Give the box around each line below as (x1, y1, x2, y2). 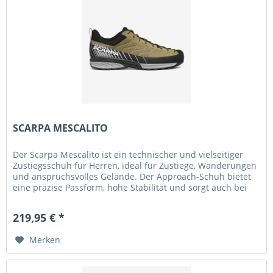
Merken (29, 234, 61, 246)
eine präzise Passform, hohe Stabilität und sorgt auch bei (13, 182, 247, 194)
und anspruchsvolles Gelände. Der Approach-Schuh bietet (13, 171, 252, 183)
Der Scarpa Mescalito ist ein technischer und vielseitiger (13, 149, 244, 161)
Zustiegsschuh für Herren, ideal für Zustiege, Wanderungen (13, 160, 257, 172)
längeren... (13, 193, 57, 205)
